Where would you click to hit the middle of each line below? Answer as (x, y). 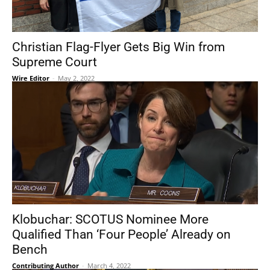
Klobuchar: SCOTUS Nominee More (110, 219)
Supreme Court (55, 62)
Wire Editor (31, 78)
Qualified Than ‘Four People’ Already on (121, 234)
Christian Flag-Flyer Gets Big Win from (118, 47)
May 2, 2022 (76, 78)
